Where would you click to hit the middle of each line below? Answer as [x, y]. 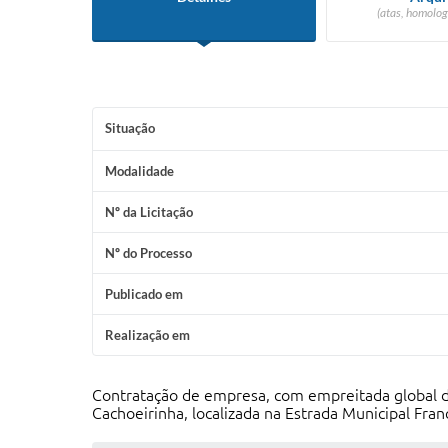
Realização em [147, 335]
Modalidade [139, 171]
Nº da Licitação [149, 212]
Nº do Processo [148, 253]
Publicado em [144, 294]
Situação [130, 128]
